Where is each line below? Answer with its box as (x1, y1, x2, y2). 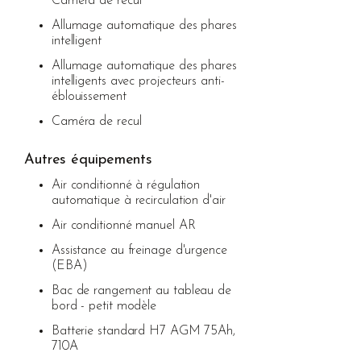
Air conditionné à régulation (51, 178, 201, 192)
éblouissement (51, 89, 127, 103)
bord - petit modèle (51, 299, 157, 313)
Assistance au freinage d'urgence (51, 243, 227, 257)
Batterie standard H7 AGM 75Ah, (51, 324, 235, 338)
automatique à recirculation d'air (51, 193, 226, 207)
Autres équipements (23, 151, 153, 168)
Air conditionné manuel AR (51, 218, 196, 232)
